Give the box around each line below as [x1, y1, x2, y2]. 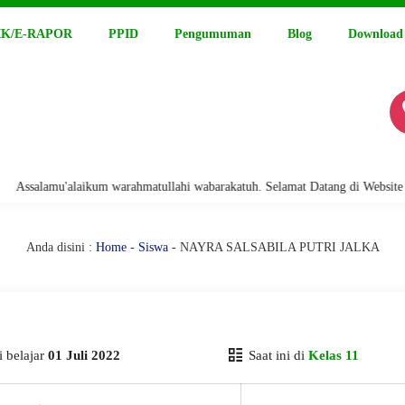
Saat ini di [244, 348, 308, 363]
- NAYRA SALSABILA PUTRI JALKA [167, 240, 380, 254]
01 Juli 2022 [48, 348, 120, 363]
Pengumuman [174, 27, 251, 41]
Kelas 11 [307, 348, 359, 363]
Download [348, 27, 403, 41]
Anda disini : [25, 240, 92, 254]
